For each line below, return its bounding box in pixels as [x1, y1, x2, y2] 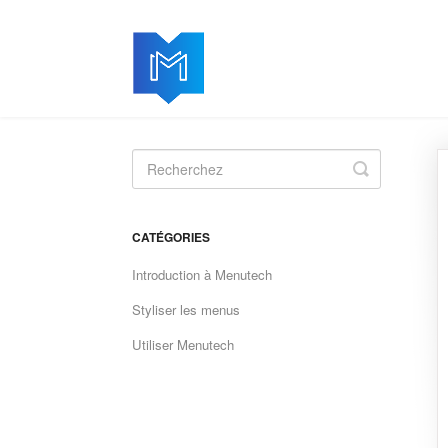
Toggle [360, 155, 414, 181]
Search [360, 171, 418, 197]
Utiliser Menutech [132, 335, 234, 354]
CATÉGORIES [132, 228, 210, 246]
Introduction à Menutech [132, 265, 272, 284]
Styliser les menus [132, 300, 240, 319]
